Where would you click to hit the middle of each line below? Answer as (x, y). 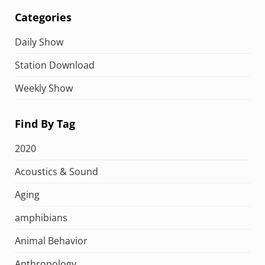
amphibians (41, 218)
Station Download (54, 65)
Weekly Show (43, 88)
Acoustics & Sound (56, 172)
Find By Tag (45, 124)
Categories (43, 17)
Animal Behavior (51, 241)
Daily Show (39, 42)
